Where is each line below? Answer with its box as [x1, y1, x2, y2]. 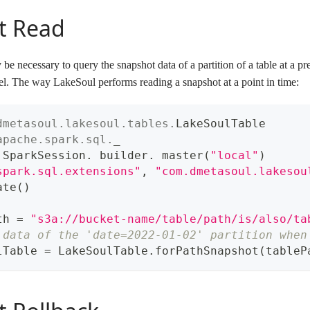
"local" [210, 149, 259, 163]
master [155, 149, 203, 163]
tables [127, 117, 169, 131]
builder [93, 149, 148, 163]
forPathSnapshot [155, 244, 259, 258]
